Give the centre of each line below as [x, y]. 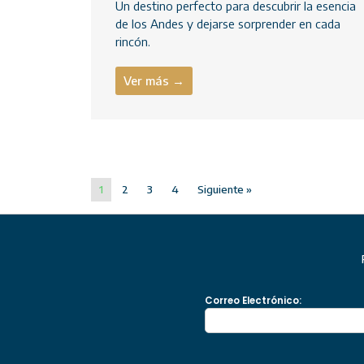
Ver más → [154, 81]
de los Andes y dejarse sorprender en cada [228, 24]
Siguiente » [225, 190]
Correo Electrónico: [253, 301]
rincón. [133, 42]
